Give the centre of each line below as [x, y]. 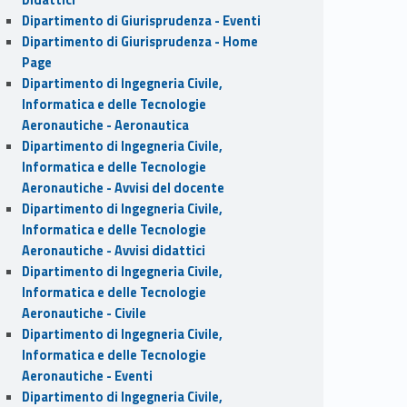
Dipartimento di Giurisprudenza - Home [139, 41]
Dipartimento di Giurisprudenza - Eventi [141, 20]
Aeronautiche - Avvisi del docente [123, 188]
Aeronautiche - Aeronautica [105, 125]
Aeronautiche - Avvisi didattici [113, 250]
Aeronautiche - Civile [84, 313]
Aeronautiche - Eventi [87, 376]
